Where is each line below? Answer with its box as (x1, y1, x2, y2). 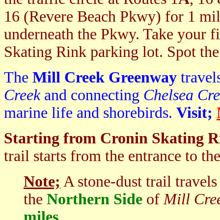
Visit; (176, 104, 217, 121)
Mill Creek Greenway (32, 69, 181, 86)
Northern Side (47, 191, 142, 208)
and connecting (44, 86, 143, 104)
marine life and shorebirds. (4, 104, 176, 121)
